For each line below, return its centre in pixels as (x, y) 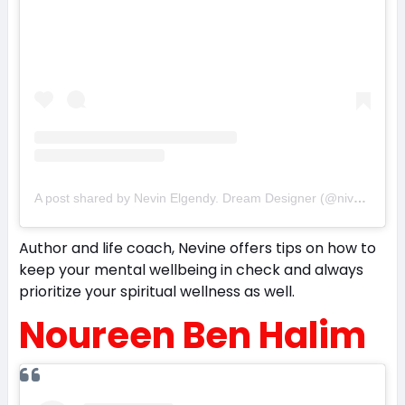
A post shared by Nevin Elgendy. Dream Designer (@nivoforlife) (359, 198)
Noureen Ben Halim (192, 336)
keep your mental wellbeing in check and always (191, 270)
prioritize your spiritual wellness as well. (156, 292)
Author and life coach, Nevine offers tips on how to (197, 249)
